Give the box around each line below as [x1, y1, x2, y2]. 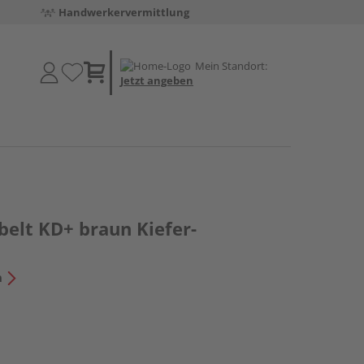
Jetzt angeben [120, 72, 193, 88]
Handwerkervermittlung [58, 5, 189, 19]
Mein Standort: [195, 58, 267, 73]
